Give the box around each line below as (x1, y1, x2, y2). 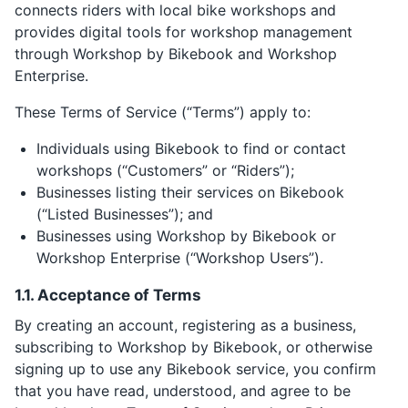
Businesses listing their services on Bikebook (36, 183, 344, 201)
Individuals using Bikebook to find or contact (36, 139, 346, 158)
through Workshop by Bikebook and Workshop (15, 45, 337, 63)
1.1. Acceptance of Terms (15, 286, 201, 304)
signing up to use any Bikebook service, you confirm (15, 360, 376, 378)
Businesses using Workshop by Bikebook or (36, 227, 336, 245)
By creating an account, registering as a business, (15, 316, 356, 334)
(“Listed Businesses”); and (36, 205, 213, 223)
